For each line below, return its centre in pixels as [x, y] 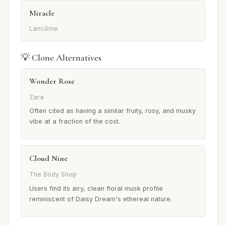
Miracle [42, 13]
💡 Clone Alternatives [61, 58]
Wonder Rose [52, 81]
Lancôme [44, 29]
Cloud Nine [48, 159]
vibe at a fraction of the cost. [75, 122]
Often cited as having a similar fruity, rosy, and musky [112, 111]
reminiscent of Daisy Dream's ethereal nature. [101, 199]
